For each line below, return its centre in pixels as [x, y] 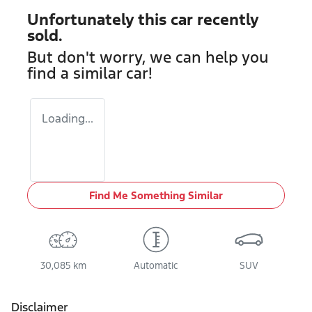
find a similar [77, 73]
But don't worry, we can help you [148, 57]
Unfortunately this [99, 19]
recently [226, 19]
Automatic [156, 266]
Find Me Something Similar [156, 195]
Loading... [68, 118]
